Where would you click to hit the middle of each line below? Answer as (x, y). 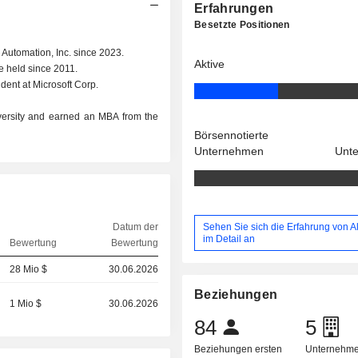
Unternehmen (229, 151)
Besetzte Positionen (242, 25)
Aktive (210, 64)
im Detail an (229, 239)
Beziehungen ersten (239, 350)
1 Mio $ (26, 304)
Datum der (135, 227)
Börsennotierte (232, 135)
